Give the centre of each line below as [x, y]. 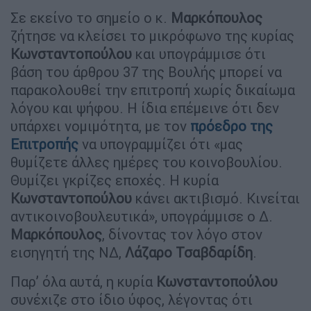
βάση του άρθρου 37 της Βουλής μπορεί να [146, 72]
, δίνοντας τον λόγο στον [182, 235]
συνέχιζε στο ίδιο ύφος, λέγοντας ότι [132, 300]
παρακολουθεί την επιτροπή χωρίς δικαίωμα [153, 90]
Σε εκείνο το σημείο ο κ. [91, 18]
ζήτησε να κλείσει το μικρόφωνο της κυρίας [152, 36]
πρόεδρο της [232, 126]
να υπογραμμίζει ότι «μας [162, 144]
